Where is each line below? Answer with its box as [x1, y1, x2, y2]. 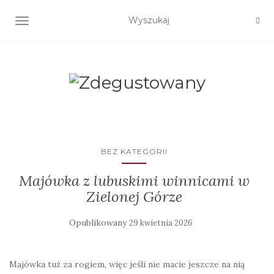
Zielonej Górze [86, 187, 182, 206]
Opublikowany [69, 217, 129, 228]
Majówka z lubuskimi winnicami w [18, 171, 250, 190]
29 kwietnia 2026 [129, 218, 193, 228]
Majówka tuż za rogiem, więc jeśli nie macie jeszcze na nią [9, 259, 245, 270]
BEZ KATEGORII [100, 147, 168, 156]
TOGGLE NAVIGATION [21, 17, 119, 28]
